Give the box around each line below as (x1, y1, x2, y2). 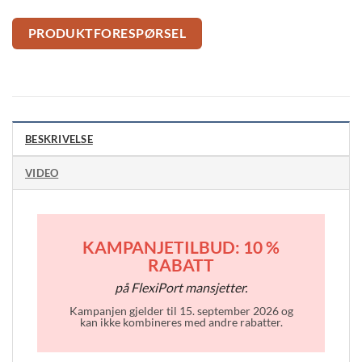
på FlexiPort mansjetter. (115, 280, 247, 296)
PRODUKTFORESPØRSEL (27, 25, 186, 40)
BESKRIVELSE (25, 133, 93, 146)
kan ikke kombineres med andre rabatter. (79, 316, 283, 330)
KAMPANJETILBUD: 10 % (82, 237, 280, 258)
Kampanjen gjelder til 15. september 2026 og (69, 305, 293, 318)
